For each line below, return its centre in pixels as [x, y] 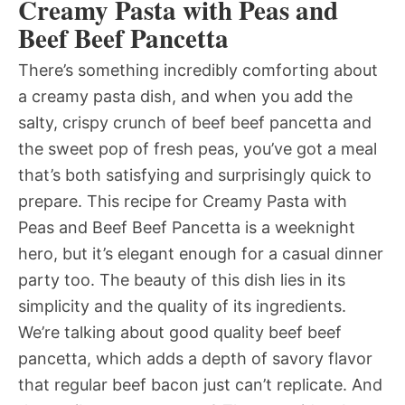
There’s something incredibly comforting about [198, 71]
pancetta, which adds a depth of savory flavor [195, 359]
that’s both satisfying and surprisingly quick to [195, 175]
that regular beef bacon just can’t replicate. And [200, 385]
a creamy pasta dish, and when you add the [185, 97]
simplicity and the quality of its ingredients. [182, 306]
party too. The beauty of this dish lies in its [182, 280]
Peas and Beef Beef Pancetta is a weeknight [187, 228]
